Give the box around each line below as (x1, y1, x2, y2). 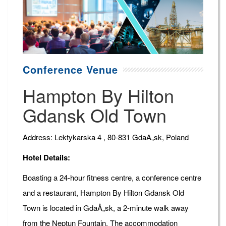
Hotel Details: (23, 152, 70, 163)
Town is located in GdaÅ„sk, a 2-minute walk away (23, 202, 189, 213)
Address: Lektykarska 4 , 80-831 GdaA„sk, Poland (23, 132, 189, 143)
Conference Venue (23, 62, 118, 77)
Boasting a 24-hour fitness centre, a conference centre (23, 172, 201, 183)
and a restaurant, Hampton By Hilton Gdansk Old (23, 187, 184, 198)
